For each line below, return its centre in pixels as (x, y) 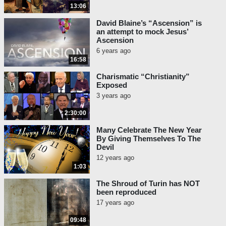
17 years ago (115, 203)
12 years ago (115, 158)
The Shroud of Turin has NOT (148, 184)
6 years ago (114, 51)
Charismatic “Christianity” (143, 77)
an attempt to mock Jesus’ (142, 32)
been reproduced (126, 192)
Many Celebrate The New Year (149, 130)
